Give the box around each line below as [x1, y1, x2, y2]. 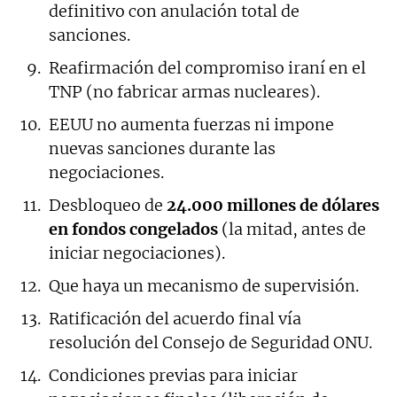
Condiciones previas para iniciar [49, 364, 298, 385]
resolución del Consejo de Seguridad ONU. [49, 331, 372, 353]
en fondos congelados [49, 218, 218, 239]
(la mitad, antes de [218, 218, 366, 239]
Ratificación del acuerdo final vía [49, 307, 301, 329]
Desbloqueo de [49, 194, 163, 215]
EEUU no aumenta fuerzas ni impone [49, 113, 334, 135]
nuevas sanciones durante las [49, 137, 276, 159]
